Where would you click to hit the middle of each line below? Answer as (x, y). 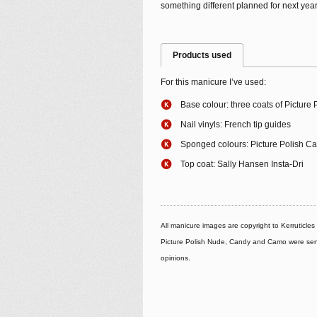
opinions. (175, 258)
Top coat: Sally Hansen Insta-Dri (242, 164)
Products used (202, 55)
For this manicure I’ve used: (213, 82)
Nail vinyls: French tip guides (236, 124)
